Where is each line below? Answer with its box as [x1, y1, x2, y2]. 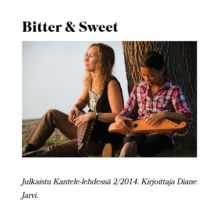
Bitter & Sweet [22, 18, 118, 40]
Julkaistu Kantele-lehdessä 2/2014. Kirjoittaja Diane [22, 175, 197, 189]
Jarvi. [22, 189, 39, 203]
